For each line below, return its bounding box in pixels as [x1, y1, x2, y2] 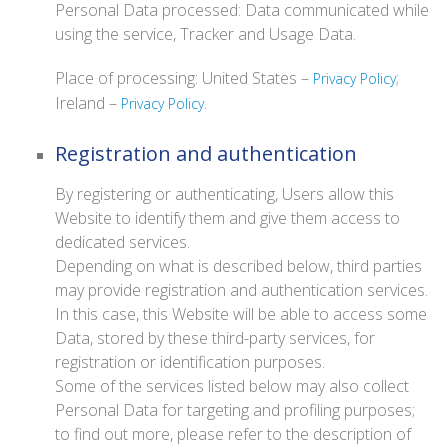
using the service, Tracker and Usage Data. [55, 23, 356, 45]
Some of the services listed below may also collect [55, 375, 409, 397]
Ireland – [55, 92, 121, 114]
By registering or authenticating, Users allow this [55, 183, 394, 205]
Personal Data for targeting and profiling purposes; [55, 399, 415, 421]
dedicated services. [55, 231, 190, 253]
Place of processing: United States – [55, 67, 313, 89]
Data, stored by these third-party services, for [55, 327, 375, 349]
